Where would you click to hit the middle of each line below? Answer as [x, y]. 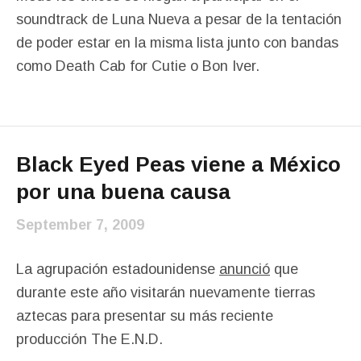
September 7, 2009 [80, 224]
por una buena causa [123, 191]
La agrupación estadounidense [118, 269]
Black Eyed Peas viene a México [178, 164]
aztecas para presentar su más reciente [145, 315]
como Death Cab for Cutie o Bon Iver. [138, 66]
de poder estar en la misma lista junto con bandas [177, 42]
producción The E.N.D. [89, 339]
